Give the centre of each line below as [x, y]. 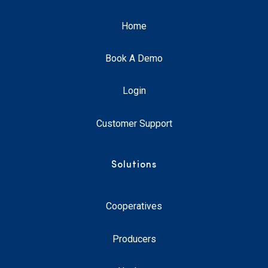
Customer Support [134, 123]
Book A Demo [134, 59]
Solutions [134, 165]
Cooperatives [134, 206]
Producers [134, 239]
